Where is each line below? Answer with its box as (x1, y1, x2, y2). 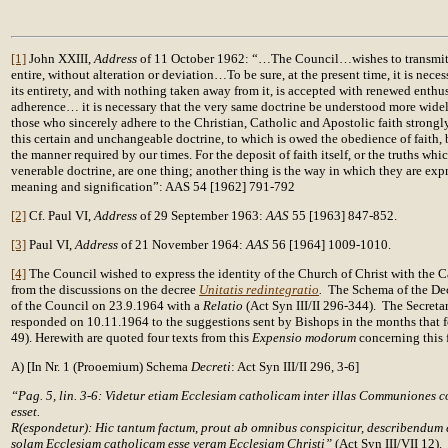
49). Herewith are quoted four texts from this (11, 330, 252, 345)
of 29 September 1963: (137, 208, 266, 223)
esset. (11, 404, 40, 419)
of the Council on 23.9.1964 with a (11, 298, 203, 313)
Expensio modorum (252, 330, 359, 345)
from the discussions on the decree (11, 282, 199, 297)
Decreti (191, 359, 231, 374)
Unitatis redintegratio (199, 282, 319, 297)
